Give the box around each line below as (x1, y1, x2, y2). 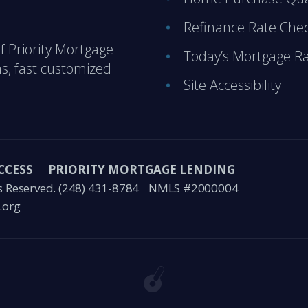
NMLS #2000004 (148, 179, 241, 196)
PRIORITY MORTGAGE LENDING (48, 161, 235, 177)
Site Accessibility (184, 75, 281, 94)
